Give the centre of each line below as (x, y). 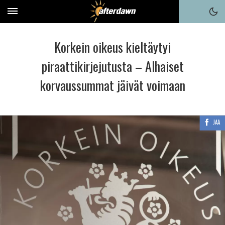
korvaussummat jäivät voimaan (113, 85)
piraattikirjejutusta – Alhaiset (113, 66)
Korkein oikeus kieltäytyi (113, 47)
